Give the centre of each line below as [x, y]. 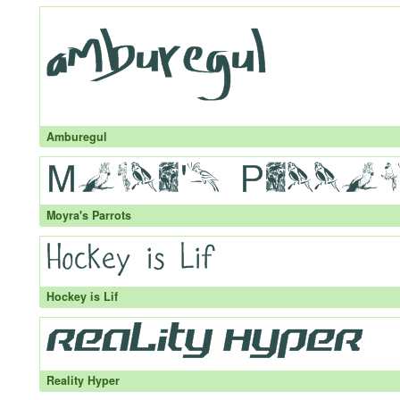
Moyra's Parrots [88, 215]
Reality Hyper [83, 381]
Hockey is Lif [82, 297]
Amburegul [76, 136]
